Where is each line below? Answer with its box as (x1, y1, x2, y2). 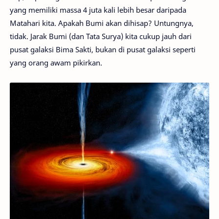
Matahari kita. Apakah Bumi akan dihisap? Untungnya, (10, 18, 194, 28)
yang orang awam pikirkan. (10, 58, 102, 67)
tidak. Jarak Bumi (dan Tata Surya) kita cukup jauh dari (10, 31, 192, 41)
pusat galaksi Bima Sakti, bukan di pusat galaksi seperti (10, 44, 196, 54)
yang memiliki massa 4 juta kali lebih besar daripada (10, 5, 186, 15)
